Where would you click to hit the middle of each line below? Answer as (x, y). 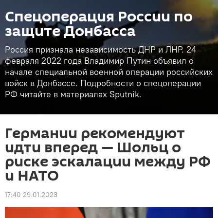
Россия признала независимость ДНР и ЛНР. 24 (100, 49)
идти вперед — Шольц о (93, 148)
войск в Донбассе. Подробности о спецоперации (103, 83)
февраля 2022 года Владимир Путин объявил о (99, 61)
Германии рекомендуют (95, 134)
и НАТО (32, 176)
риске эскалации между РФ (108, 162)
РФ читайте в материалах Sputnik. (73, 94)
